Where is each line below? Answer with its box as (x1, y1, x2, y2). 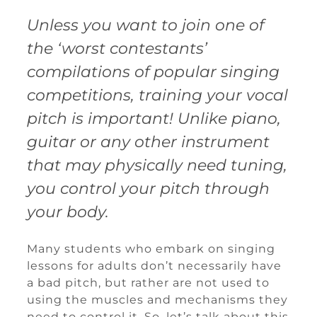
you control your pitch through (27, 179, 270, 198)
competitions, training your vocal (27, 86, 288, 105)
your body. (27, 202, 109, 221)
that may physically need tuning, (27, 156, 287, 175)
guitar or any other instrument (27, 132, 270, 151)
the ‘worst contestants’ (27, 39, 207, 58)
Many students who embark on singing (27, 242, 275, 255)
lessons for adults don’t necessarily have (27, 259, 282, 272)
